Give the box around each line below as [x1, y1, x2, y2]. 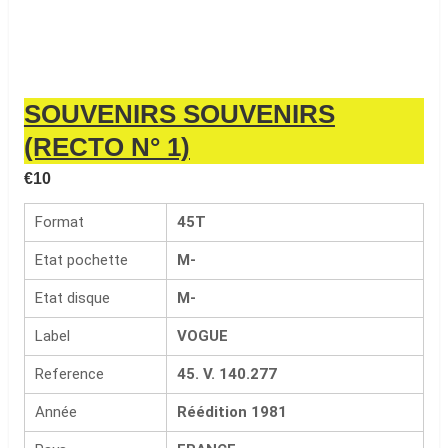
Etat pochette [34, 251, 128, 269]
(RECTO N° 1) [23, 132, 190, 162]
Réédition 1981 [176, 403, 287, 421]
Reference [34, 365, 104, 383]
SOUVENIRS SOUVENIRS [23, 99, 335, 129]
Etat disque [34, 289, 110, 307]
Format [34, 213, 84, 231]
